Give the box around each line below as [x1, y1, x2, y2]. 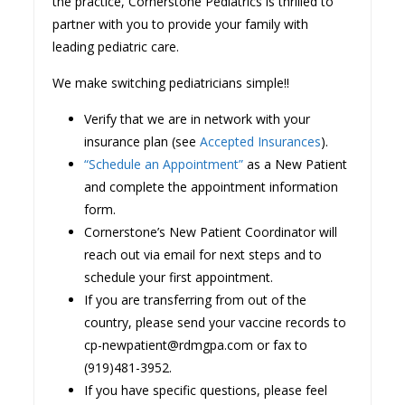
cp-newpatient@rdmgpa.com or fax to [84, 335, 308, 353]
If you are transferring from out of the [84, 290, 307, 308]
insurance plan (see [84, 132, 201, 150]
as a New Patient [243, 155, 348, 173]
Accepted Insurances [200, 132, 322, 150]
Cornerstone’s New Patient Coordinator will [84, 222, 338, 240]
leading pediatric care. [52, 37, 180, 55]
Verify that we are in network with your [84, 109, 311, 127]
